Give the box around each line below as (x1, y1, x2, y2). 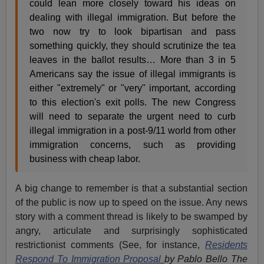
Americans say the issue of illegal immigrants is (29, 69, 236, 80)
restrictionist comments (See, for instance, (15, 240, 205, 250)
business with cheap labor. (29, 154, 141, 164)
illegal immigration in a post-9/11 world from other (29, 126, 236, 136)
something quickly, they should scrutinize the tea (29, 41, 236, 51)
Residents (204, 240, 247, 250)
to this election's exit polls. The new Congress (29, 97, 236, 108)
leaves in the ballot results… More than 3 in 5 (29, 55, 236, 65)
